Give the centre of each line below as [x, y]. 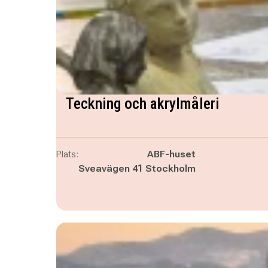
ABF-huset [171, 154]
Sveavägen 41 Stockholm [137, 168]
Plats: [67, 154]
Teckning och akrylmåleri [142, 103]
